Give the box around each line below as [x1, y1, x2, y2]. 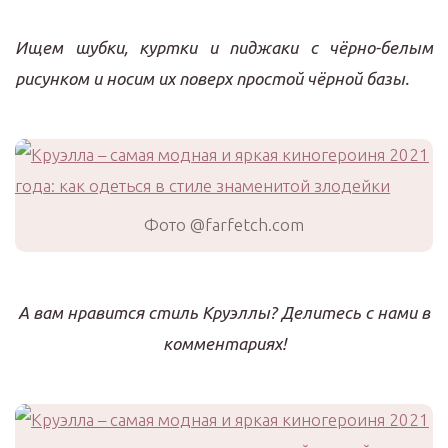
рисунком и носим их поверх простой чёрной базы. [15, 69, 409, 88]
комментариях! [162, 334, 286, 353]
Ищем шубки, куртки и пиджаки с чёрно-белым [15, 38, 433, 57]
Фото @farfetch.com [144, 215, 304, 234]
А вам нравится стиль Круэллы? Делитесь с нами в [18, 303, 430, 322]
